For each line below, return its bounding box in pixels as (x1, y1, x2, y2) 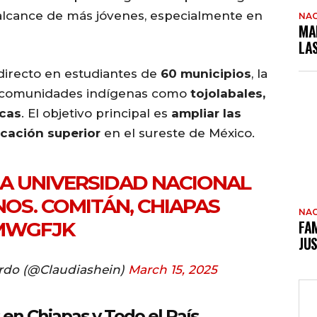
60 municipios (161, 67, 251, 81)
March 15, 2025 (128, 263, 217, 277)
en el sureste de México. (100, 126, 255, 141)
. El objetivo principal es (21, 106, 171, 121)
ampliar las (171, 106, 241, 121)
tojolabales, (190, 86, 265, 101)
